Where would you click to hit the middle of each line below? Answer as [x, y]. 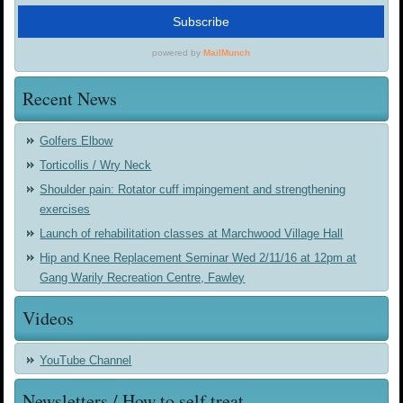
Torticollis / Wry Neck [96, 166]
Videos [49, 318]
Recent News [70, 99]
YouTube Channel [86, 361]
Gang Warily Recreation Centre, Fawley [143, 278]
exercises [65, 210]
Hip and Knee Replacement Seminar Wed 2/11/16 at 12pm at [198, 258]
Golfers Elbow [76, 141]
